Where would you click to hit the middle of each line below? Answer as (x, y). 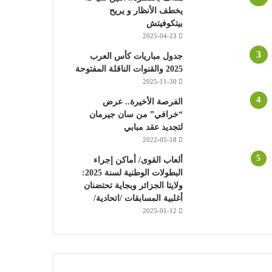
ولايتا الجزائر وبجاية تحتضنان (133, 185)
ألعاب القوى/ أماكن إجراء (138, 160)
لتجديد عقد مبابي (153, 127)
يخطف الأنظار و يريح (146, 10)
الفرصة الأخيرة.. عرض (142, 101)
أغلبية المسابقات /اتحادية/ (138, 198)
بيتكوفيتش (164, 23)
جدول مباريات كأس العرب (136, 56)
